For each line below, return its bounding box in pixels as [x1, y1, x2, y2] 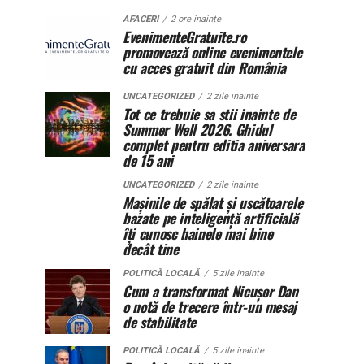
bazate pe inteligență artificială [123, 207, 298, 228]
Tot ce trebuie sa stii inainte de [123, 103, 296, 124]
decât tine [123, 238, 179, 259]
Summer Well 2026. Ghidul [123, 119, 272, 140]
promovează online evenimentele [123, 41, 302, 63]
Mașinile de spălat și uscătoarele [123, 192, 303, 213]
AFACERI [123, 14, 158, 24]
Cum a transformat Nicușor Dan [123, 280, 298, 301]
